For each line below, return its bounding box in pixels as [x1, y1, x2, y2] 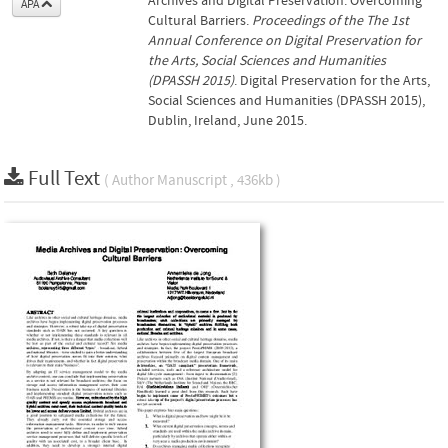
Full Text [28, 166, 104, 191]
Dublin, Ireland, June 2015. [148, 112, 307, 129]
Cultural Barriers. [148, 12, 252, 29]
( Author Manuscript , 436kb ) [104, 171, 281, 189]
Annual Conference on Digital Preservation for [148, 32, 421, 49]
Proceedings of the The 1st [252, 12, 409, 29]
